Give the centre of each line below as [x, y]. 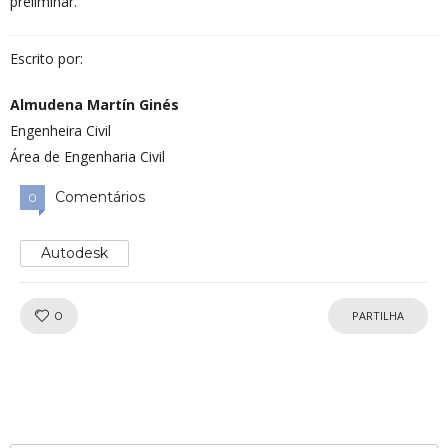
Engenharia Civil [114, 157]
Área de [37, 157]
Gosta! [85, 316]
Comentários [100, 197]
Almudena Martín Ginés [94, 105]
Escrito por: [46, 59]
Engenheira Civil [60, 131]
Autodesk [74, 253]
